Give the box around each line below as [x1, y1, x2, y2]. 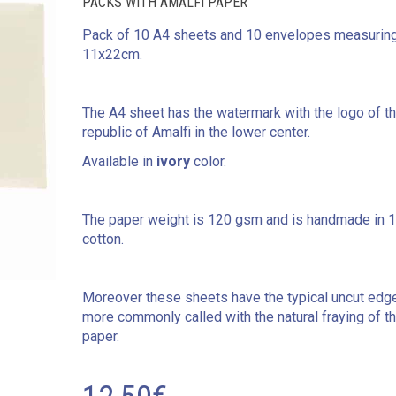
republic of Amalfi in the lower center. [81, 124, 310, 141]
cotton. [81, 231, 124, 247]
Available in [81, 153, 156, 170]
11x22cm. [81, 46, 142, 63]
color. [189, 153, 226, 170]
